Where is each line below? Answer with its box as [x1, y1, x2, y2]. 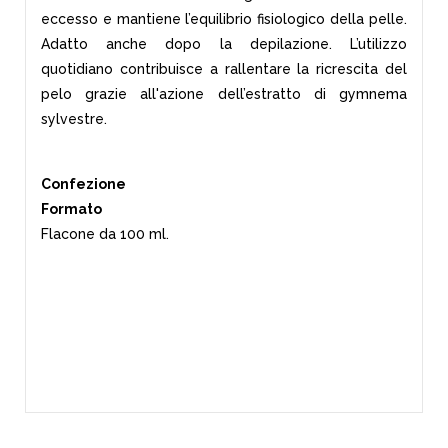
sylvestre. [41, 111, 111, 127]
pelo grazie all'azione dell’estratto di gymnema [41, 86, 407, 102]
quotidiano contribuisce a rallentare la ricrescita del [41, 61, 407, 77]
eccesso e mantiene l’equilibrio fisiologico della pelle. [41, 11, 407, 27]
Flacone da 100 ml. [41, 226, 169, 242]
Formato [41, 201, 102, 217]
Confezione [41, 176, 126, 192]
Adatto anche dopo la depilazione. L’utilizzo [41, 36, 407, 52]
